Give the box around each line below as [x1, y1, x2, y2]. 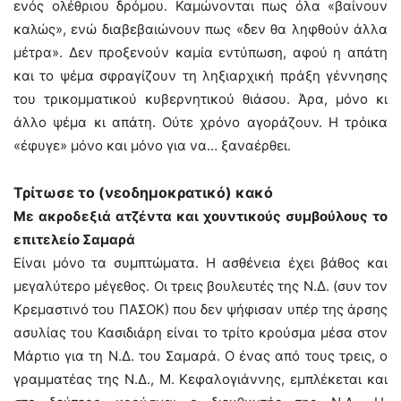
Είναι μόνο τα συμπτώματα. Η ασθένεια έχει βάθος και [13, 254, 388, 271]
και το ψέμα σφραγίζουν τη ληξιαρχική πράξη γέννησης [13, 67, 388, 84]
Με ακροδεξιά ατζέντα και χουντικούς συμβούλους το [13, 208, 388, 225]
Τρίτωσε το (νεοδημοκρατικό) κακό [13, 183, 273, 201]
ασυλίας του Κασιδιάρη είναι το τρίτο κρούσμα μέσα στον [13, 324, 388, 341]
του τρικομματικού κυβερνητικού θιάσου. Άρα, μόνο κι [13, 90, 388, 107]
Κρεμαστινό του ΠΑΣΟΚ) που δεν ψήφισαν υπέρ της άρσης [13, 301, 388, 318]
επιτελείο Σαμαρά [13, 231, 135, 248]
